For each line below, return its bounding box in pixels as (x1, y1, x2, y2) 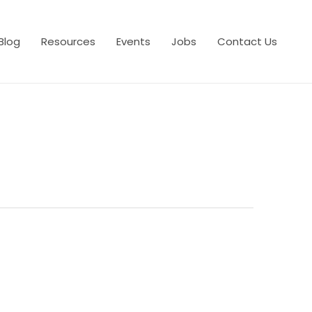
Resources (41, 33, 95, 49)
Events (116, 33, 150, 49)
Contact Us (217, 33, 277, 49)
